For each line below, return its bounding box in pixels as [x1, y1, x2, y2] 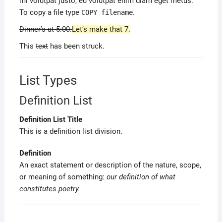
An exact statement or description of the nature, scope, [19, 161, 201, 169]
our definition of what [106, 172, 175, 181]
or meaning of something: [19, 172, 107, 181]
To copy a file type [19, 8, 81, 17]
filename [101, 8, 133, 16]
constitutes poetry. [19, 184, 80, 193]
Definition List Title [19, 115, 82, 124]
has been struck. [48, 42, 105, 51]
